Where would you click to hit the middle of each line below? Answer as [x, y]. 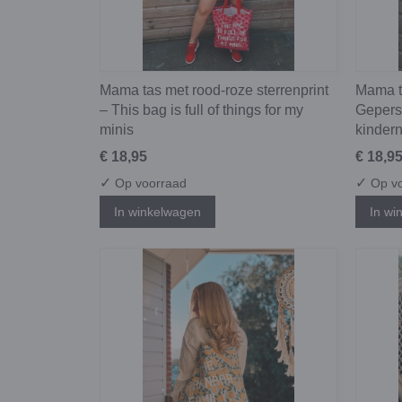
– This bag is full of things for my [201, 110]
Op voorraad [149, 184]
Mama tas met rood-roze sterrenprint [214, 91]
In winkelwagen [157, 211]
